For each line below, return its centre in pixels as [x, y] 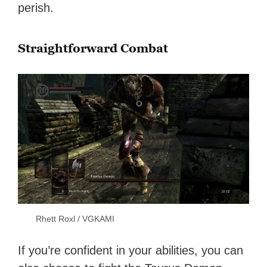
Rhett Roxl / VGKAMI [75, 219]
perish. [36, 8]
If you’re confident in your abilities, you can [131, 251]
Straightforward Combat [93, 49]
